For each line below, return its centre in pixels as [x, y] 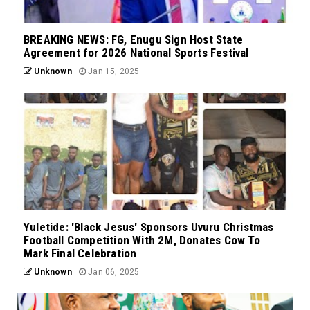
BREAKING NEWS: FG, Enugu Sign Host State [134, 40]
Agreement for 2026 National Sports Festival [136, 53]
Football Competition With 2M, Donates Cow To [142, 240]
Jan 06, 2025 [113, 272]
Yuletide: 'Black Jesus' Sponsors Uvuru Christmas [149, 227]
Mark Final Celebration [80, 254]
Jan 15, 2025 [113, 72]
